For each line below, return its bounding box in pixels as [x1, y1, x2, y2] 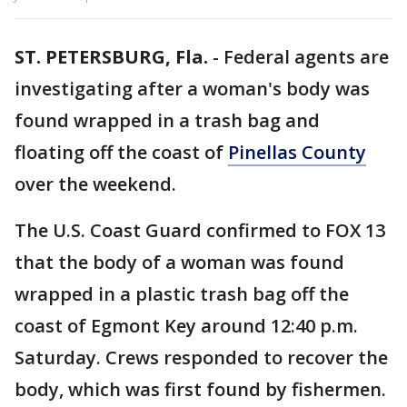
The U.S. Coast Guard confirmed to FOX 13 [15, 218, 385, 243]
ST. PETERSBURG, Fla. [15, 45, 208, 69]
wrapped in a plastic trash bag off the [15, 282, 349, 306]
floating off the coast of [15, 140, 228, 164]
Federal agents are [223, 45, 389, 69]
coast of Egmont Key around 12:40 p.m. [15, 313, 358, 338]
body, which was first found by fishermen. [15, 377, 391, 402]
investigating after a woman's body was [15, 76, 370, 101]
